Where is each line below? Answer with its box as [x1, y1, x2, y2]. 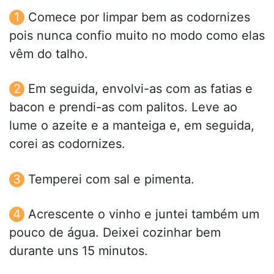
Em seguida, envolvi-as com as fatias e [28, 81, 253, 97]
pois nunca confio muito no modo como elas [9, 28, 265, 43]
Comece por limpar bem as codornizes [28, 10, 250, 25]
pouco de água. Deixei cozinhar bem [9, 224, 221, 240]
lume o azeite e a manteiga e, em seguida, [9, 118, 254, 133]
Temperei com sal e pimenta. [28, 171, 194, 187]
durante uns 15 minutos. [9, 243, 148, 258]
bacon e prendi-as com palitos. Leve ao [9, 100, 237, 115]
